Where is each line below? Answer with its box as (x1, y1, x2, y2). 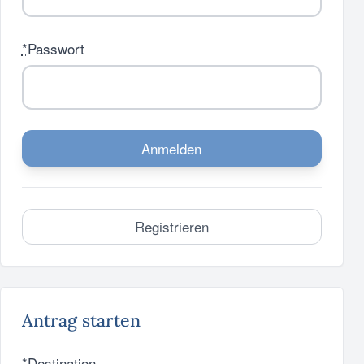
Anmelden (141, 137, 202, 158)
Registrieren (134, 216, 209, 237)
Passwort (27, 37, 84, 58)
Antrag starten (21, 309, 141, 331)
